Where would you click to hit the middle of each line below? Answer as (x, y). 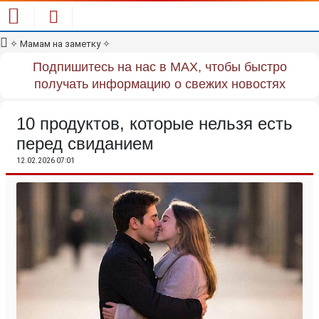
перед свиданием (85, 143)
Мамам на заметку (60, 44)
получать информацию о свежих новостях (159, 84)
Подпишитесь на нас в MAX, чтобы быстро (159, 67)
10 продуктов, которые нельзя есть (155, 124)
